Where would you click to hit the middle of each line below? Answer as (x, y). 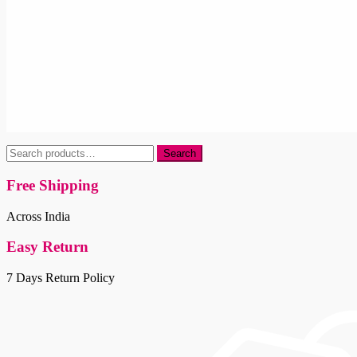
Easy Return (47, 247)
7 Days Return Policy (61, 278)
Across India (38, 216)
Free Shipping (53, 185)
